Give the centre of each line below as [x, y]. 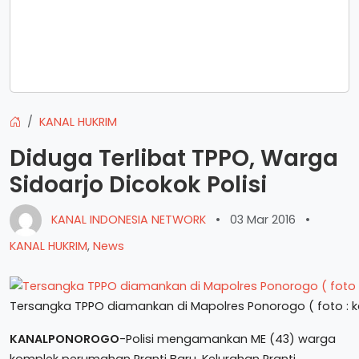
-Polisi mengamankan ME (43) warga [228, 339]
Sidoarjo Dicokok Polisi [138, 185]
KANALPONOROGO [65, 339]
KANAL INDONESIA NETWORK [129, 219]
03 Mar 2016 [263, 219]
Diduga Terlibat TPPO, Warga [174, 158]
